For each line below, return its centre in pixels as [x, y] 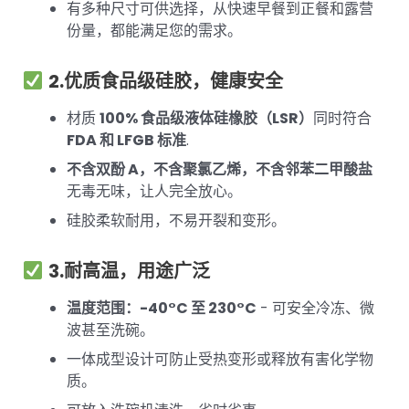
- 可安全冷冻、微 [315, 309]
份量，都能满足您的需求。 [154, 31]
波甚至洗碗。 [110, 330]
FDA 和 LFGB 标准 [126, 141]
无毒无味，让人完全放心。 [154, 192]
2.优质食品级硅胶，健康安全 [165, 82]
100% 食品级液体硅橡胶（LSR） [206, 119]
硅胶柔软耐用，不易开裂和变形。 [176, 221]
